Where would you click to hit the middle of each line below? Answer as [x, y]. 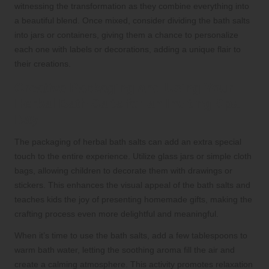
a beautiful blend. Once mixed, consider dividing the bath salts [132, 21]
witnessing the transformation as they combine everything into [132, 6]
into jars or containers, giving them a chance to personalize [126, 35]
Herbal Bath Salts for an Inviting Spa [127, 104]
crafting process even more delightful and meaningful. [116, 214]
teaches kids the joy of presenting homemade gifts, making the [133, 200]
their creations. [43, 64]
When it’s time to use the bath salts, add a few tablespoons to [131, 236]
